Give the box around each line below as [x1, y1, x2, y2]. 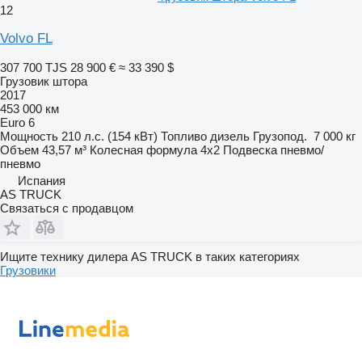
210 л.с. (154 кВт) [61, 128, 158, 143]
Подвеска [223, 142, 277, 157]
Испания [18, 173, 65, 187]
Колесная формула [90, 142, 197, 157]
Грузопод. [253, 128, 307, 143]
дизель [210, 128, 250, 143]
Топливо [161, 128, 207, 143]
